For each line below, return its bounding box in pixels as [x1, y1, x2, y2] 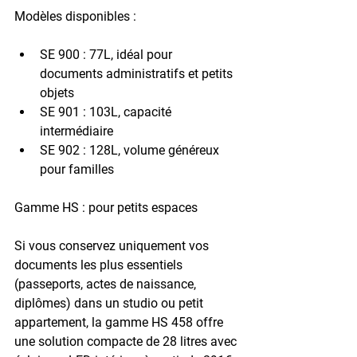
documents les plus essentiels [14, 257, 186, 273]
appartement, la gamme [14, 314, 151, 330]
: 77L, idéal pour [80, 46, 175, 62]
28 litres [163, 333, 207, 349]
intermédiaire [40, 123, 113, 139]
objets [40, 84, 74, 100]
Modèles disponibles [14, 8, 130, 24]
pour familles [40, 161, 114, 177]
